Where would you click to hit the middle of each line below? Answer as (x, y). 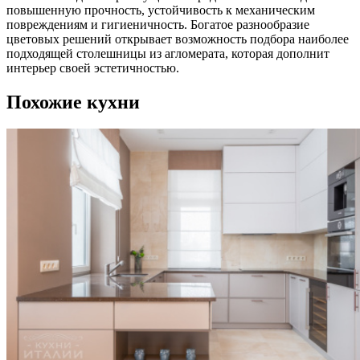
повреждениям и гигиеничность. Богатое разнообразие (158, 24)
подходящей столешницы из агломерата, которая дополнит (168, 53)
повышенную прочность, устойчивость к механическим (161, 10)
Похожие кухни (73, 102)
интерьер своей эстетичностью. (93, 67)
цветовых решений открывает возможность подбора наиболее (178, 39)
